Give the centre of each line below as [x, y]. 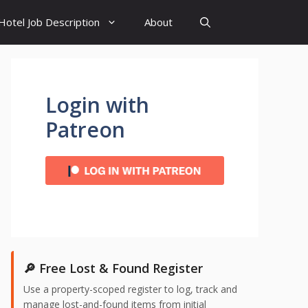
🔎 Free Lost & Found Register [113, 268]
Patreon [85, 130]
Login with [97, 105]
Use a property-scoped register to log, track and [130, 289]
